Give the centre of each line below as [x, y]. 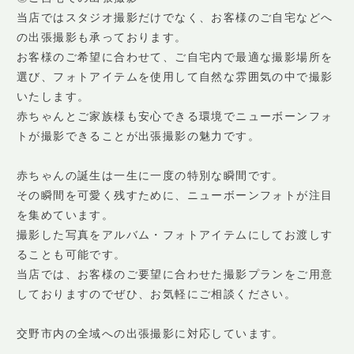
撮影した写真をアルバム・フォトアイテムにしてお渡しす [175, 235]
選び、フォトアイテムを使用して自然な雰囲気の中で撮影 [175, 77]
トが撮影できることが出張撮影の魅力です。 [138, 136]
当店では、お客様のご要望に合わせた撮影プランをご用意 [175, 274]
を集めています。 [66, 215]
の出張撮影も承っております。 [102, 37]
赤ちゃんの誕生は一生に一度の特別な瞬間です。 [151, 175]
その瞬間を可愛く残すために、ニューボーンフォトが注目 [175, 195]
